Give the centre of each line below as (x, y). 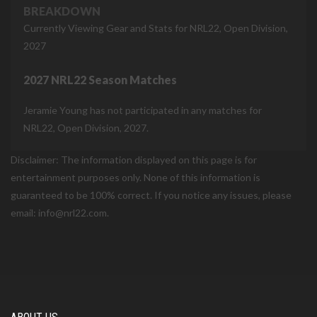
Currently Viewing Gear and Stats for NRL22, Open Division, (156, 28)
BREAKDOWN (62, 11)
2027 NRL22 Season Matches (100, 80)
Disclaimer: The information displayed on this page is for (134, 160)
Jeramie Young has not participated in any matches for (143, 110)
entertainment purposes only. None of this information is (136, 177)
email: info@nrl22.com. (60, 213)
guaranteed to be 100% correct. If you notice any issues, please (151, 195)
